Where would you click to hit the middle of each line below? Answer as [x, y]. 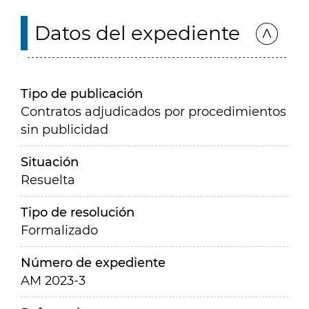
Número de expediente [93, 263]
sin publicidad [64, 130]
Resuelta [48, 180]
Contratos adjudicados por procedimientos [153, 112]
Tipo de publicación [82, 94]
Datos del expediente [137, 33]
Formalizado [59, 230]
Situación [50, 162]
